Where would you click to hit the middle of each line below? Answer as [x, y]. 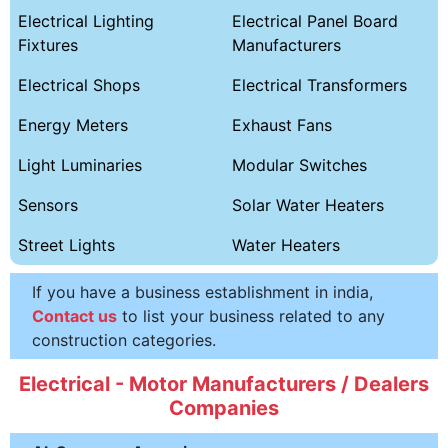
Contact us [74, 315]
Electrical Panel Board [315, 20]
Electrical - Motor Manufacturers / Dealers [224, 383]
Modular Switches [299, 164]
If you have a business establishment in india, [202, 291]
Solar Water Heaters [308, 204]
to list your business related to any [251, 315]
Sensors [48, 204]
